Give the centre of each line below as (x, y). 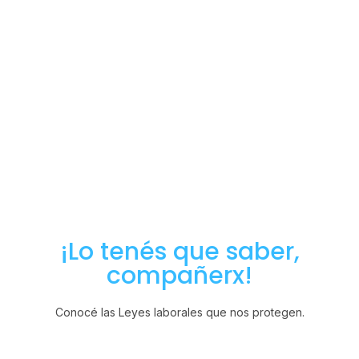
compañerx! (179, 276)
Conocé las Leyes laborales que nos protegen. (179, 313)
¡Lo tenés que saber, (179, 252)
